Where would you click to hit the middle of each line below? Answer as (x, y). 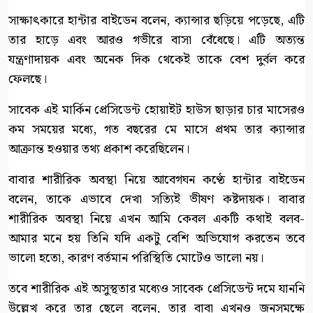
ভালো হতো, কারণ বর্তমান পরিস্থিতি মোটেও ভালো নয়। (136, 258)
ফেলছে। (28, 79)
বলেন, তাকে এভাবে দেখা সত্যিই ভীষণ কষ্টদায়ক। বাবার (156, 199)
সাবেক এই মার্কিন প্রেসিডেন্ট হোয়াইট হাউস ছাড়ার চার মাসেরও (156, 110)
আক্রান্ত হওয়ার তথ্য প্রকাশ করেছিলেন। (99, 149)
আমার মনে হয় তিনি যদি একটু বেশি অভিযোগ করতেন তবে (156, 238)
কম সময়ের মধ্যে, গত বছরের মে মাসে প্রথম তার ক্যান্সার (156, 129)
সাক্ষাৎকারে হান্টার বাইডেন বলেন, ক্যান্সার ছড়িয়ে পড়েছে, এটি (156, 20)
